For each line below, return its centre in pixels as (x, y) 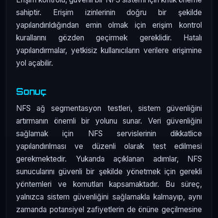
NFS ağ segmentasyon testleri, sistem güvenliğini (109, 109)
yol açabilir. (35, 63)
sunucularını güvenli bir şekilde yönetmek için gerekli (109, 172)
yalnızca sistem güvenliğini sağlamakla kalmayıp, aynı (109, 197)
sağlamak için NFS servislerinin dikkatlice (109, 134)
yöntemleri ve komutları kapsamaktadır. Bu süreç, (109, 184)
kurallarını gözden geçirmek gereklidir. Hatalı (109, 37)
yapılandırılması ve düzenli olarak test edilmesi (109, 146)
